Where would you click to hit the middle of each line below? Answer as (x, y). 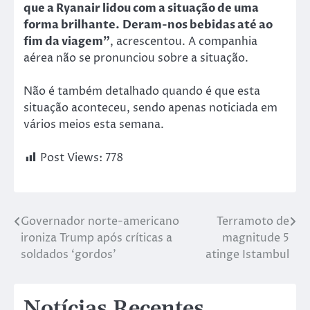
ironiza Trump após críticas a (97, 238)
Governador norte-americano (100, 222)
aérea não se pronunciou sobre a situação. (136, 58)
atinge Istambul (247, 255)
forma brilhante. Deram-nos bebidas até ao (148, 25)
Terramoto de (253, 222)
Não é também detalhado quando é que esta (142, 92)
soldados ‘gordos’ (69, 255)
